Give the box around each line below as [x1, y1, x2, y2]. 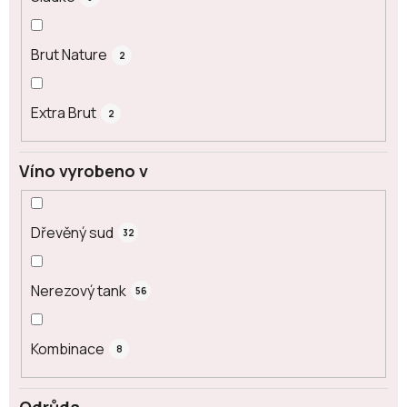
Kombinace [31, 338, 104, 359]
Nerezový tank [31, 280, 126, 301]
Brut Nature [31, 45, 107, 65]
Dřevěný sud [31, 222, 114, 243]
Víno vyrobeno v [19, 160, 148, 183]
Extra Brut [31, 103, 96, 124]
